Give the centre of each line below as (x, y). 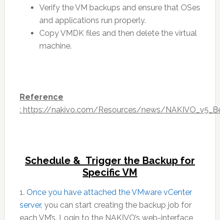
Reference (41, 97)
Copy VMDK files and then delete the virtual (118, 33)
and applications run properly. (92, 20)
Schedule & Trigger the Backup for (110, 161)
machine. (55, 46)
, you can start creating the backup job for (116, 205)
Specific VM (110, 172)
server (30, 205)
